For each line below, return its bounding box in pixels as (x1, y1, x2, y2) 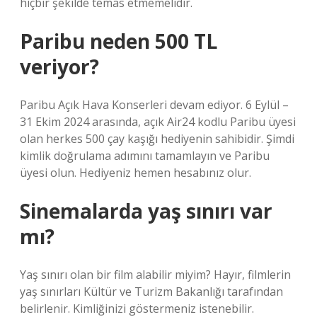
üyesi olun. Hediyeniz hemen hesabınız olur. (20, 165, 251, 180)
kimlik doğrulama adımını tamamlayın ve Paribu (20, 148, 270, 163)
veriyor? (20, 53, 99, 80)
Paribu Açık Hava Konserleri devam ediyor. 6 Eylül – (20, 97, 289, 113)
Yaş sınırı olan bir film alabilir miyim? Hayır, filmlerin (20, 267, 291, 282)
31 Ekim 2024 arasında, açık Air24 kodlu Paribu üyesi (20, 114, 296, 129)
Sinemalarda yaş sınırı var (20, 197, 272, 224)
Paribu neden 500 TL (20, 28, 217, 54)
